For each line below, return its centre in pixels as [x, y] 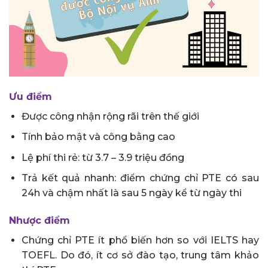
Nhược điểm [39, 221]
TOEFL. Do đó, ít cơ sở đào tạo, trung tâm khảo [140, 255]
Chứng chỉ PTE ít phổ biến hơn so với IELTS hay [140, 240]
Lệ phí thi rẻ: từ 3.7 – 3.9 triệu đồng [103, 157]
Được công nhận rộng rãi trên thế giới [110, 116]
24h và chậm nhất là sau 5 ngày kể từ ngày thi [131, 193]
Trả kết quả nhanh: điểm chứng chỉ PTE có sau [140, 178]
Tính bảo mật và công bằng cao [98, 137]
